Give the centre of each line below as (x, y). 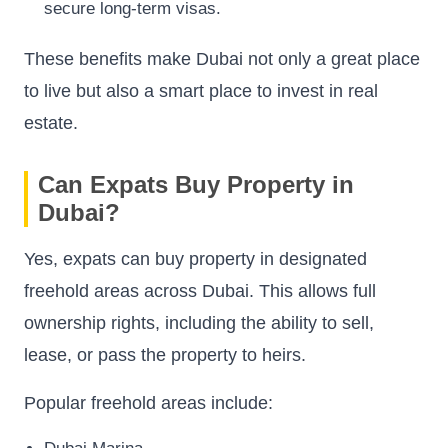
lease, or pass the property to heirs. (165, 355)
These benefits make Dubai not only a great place (222, 59)
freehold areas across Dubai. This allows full (200, 291)
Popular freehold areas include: (148, 403)
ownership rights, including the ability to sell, (199, 323)
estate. (51, 123)
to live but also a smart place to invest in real (201, 91)
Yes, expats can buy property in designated (195, 259)
